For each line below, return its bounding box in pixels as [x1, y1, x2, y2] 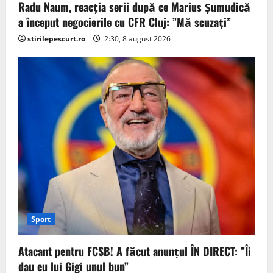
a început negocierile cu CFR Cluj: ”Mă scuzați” [18, 13, 231, 30]
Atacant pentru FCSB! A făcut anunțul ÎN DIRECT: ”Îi [18, 243, 251, 260]
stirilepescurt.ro [27, 33, 85, 44]
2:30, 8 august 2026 [102, 33, 171, 44]
